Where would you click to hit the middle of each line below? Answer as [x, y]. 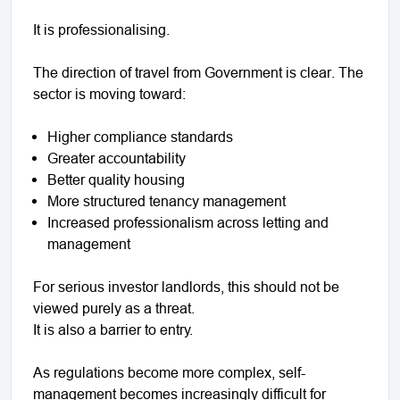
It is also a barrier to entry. [113, 329]
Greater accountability [117, 158]
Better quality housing [116, 179]
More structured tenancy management [167, 200]
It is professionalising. [101, 29]
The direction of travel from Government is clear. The [198, 72]
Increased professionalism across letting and [188, 222]
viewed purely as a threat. [114, 308]
